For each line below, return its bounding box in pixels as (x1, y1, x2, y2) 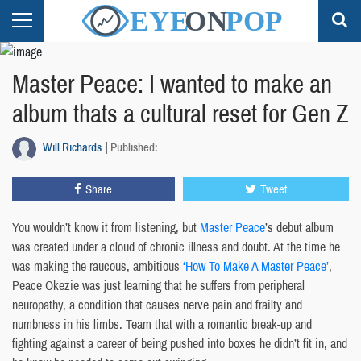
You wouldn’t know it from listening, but (12, 218, 200, 236)
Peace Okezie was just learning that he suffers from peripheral (12, 276, 305, 294)
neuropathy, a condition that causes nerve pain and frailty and (12, 295, 302, 313)
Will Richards (43, 138, 102, 156)
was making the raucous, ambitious (12, 256, 183, 275)
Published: (110, 138, 158, 156)
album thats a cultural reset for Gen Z (12, 96, 349, 131)
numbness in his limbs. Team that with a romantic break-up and (12, 314, 312, 333)
